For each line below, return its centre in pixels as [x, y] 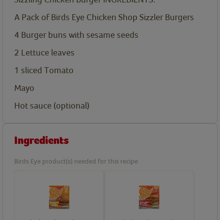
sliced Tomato [47, 70]
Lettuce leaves [48, 52]
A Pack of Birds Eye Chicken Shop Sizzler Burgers [104, 17]
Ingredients [41, 140]
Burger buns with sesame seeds [80, 34]
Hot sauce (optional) [52, 105]
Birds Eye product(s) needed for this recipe [76, 161]
